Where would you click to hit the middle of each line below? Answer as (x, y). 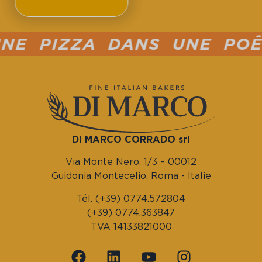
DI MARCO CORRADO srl (131, 140)
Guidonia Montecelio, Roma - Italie (131, 176)
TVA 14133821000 (131, 226)
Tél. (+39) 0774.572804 (131, 198)
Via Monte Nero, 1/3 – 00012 (131, 162)
